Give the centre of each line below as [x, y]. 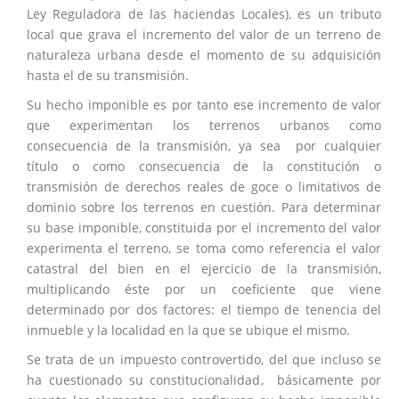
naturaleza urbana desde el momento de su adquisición [204, 55]
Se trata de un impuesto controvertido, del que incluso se [204, 359]
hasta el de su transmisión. [108, 75]
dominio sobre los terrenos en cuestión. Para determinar [204, 207]
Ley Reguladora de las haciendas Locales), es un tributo [204, 14]
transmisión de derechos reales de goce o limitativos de [204, 187]
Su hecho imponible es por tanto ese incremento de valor [204, 105]
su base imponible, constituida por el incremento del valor [204, 228]
